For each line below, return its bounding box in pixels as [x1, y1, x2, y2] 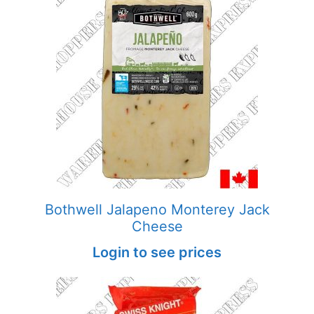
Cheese [131, 218, 183, 235]
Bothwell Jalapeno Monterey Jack [44, 201, 270, 218]
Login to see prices [93, 244, 221, 261]
